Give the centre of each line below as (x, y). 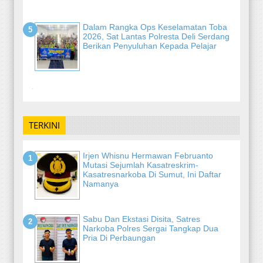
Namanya (101, 184)
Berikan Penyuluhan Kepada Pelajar (150, 46)
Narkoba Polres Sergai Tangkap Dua (151, 229)
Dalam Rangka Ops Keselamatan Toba (155, 27)
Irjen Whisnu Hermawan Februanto (148, 156)
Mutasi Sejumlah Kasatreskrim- (141, 165)
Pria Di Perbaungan (119, 238)
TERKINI (44, 125)
